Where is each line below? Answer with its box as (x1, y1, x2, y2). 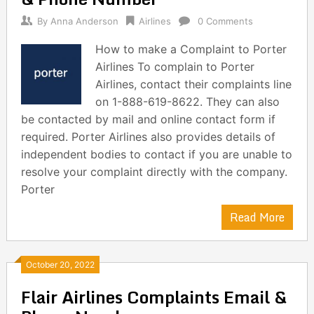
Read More (230, 208, 285, 226)
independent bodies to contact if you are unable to (20, 147, 292, 161)
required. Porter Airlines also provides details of (20, 130, 275, 144)
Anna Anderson (50, 15, 118, 27)
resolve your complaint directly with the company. (20, 165, 287, 179)
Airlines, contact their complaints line (95, 77, 292, 91)
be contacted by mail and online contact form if (20, 112, 275, 126)
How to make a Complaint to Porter (95, 42, 287, 56)
